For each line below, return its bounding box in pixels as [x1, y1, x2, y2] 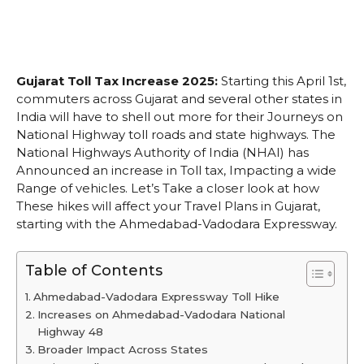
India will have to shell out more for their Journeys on [16, 108, 343, 124]
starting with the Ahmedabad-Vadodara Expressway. [16, 215, 337, 232]
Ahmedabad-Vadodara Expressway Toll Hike [32, 290, 279, 304]
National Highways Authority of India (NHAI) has [16, 144, 309, 160]
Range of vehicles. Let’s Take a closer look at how [16, 180, 319, 196]
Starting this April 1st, [218, 72, 346, 89]
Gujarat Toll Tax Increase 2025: [16, 72, 218, 89]
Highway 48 [37, 325, 103, 339]
